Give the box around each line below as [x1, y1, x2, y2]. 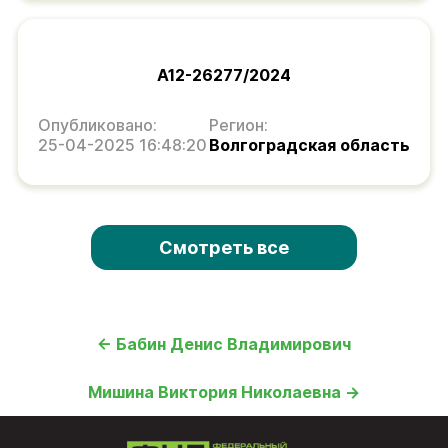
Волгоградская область [209, 134, 410, 155]
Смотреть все [159, 236, 289, 258]
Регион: [209, 114, 268, 135]
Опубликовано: [38, 114, 157, 135]
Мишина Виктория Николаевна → [88, 381, 360, 402]
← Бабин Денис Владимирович [97, 333, 351, 354]
